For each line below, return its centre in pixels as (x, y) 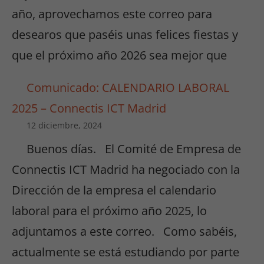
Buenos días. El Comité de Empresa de (134, 149)
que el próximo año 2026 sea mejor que (119, 55)
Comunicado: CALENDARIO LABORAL (128, 88)
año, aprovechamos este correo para (112, 14)
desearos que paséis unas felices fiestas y (125, 35)
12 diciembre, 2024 (64, 126)
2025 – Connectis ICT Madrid (89, 108)
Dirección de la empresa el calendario (114, 190)
